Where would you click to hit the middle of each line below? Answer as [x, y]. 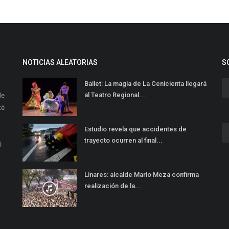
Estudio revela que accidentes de [135, 129]
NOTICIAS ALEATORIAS [60, 63]
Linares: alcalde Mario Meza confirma [142, 175]
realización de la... [113, 186]
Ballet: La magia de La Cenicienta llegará [145, 84]
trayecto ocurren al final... [123, 141]
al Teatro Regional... [115, 95]
